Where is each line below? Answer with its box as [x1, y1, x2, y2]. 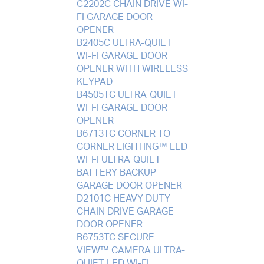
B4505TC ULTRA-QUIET [76, 90, 177, 100]
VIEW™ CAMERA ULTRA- [76, 245, 185, 255]
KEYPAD [76, 77, 113, 87]
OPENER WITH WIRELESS [76, 64, 188, 74]
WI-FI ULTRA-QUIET [76, 154, 161, 164]
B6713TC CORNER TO [76, 128, 170, 138]
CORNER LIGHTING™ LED [76, 141, 187, 151]
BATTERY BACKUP [76, 167, 156, 177]
